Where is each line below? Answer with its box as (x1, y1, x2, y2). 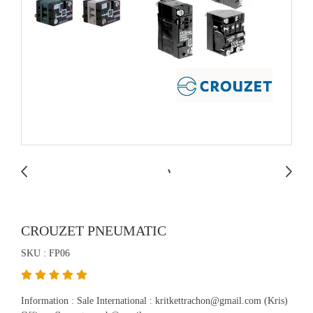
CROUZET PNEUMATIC (21, 223, 166, 238)
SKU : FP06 (21, 248, 70, 259)
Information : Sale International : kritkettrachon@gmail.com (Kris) (21, 296, 288, 306)
